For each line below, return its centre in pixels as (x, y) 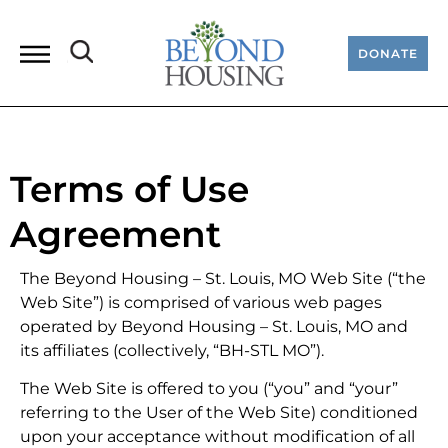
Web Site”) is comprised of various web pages (201, 302)
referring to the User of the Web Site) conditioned (219, 413)
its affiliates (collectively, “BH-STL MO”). (172, 350)
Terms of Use (129, 189)
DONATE (387, 53)
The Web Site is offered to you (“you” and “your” (209, 389)
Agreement (115, 234)
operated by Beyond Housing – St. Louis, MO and (214, 326)
